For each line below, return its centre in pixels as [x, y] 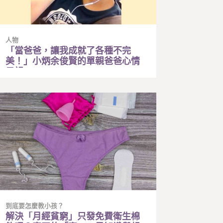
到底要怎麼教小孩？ [35, 206]
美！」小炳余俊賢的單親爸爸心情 [73, 61]
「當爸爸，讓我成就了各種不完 [68, 51]
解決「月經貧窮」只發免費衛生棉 [73, 216]
